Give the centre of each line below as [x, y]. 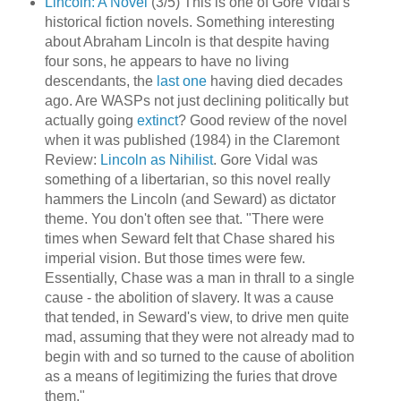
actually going [90, 121]
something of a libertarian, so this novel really [187, 180]
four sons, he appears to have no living [166, 62]
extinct [157, 121]
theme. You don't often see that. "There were [184, 219]
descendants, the [100, 81]
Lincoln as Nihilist [156, 160]
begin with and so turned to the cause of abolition [199, 357]
